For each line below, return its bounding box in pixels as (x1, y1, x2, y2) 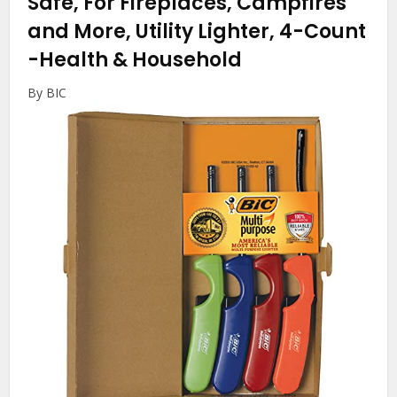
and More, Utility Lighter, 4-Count (27, 18, 367, 46)
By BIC (27, 84, 67, 102)
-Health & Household (27, 46, 243, 74)
